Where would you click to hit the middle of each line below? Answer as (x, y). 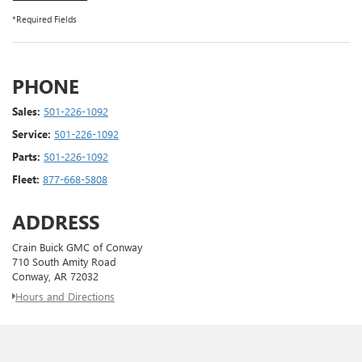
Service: (32, 134)
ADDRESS (56, 222)
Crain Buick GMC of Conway (77, 247)
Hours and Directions (65, 296)
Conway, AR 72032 (55, 276)
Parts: (26, 157)
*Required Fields (44, 19)
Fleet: (26, 179)
